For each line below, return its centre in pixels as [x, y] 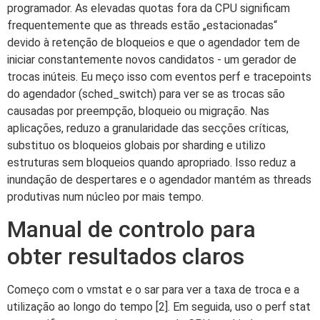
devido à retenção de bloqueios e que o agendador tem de [154, 43]
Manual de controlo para [131, 230]
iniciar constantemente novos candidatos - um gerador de [152, 60]
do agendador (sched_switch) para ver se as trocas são [146, 94]
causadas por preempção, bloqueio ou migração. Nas [138, 111]
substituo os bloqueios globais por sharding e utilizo [136, 146]
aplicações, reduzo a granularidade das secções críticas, [148, 129]
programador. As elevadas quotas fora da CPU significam [149, 9]
